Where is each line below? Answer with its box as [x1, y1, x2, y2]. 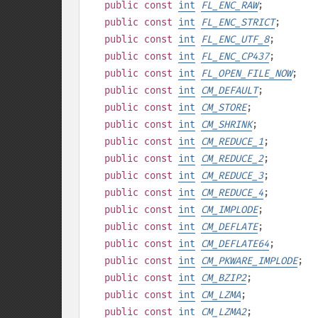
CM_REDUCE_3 [201, 170, 263, 182]
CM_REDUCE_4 [201, 187, 263, 199]
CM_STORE [201, 102, 246, 114]
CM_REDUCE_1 [201, 136, 263, 148]
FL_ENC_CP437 [201, 50, 269, 62]
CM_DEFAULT [201, 84, 258, 97]
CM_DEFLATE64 [201, 238, 269, 250]
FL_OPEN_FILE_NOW [201, 67, 292, 79]
